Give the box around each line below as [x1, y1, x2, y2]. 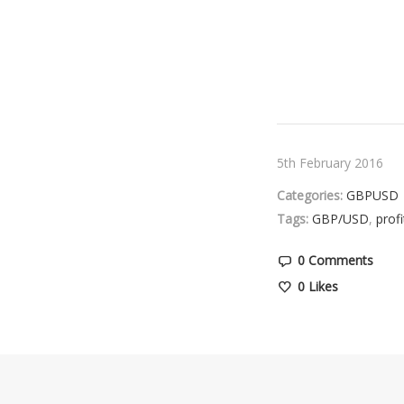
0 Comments [298, 251, 373, 269]
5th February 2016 [277, 153, 383, 171]
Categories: [277, 186, 343, 204]
